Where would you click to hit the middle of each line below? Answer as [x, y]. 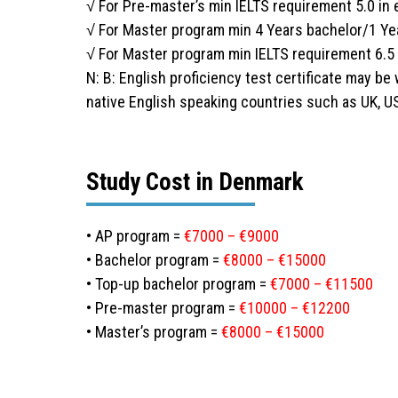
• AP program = [135, 235]
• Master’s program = [154, 331]
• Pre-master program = [163, 307]
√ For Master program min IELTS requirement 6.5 [240, 53]
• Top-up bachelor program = [178, 283]
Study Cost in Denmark [195, 182]
